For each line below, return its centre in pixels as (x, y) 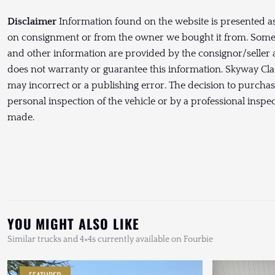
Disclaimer (32, 22)
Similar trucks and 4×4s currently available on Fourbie (110, 240)
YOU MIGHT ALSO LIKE (73, 224)
